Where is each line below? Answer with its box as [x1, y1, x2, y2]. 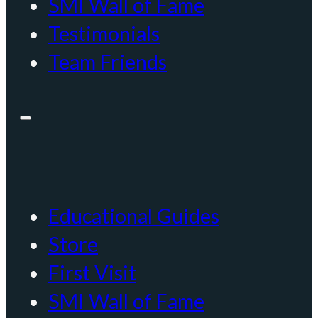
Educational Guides [48, 204, 219, 229]
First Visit [48, 261, 136, 285]
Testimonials [48, 21, 160, 45]
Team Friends [48, 49, 167, 74]
